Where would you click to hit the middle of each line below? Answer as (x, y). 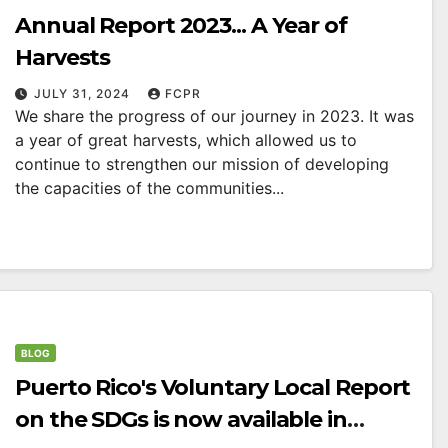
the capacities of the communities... (149, 187)
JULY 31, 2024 (84, 93)
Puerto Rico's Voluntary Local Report (213, 387)
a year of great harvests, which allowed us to (186, 139)
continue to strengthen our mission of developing (202, 163)
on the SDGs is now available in (181, 419)
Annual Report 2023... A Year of (181, 25)
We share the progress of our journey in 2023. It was (214, 115)
